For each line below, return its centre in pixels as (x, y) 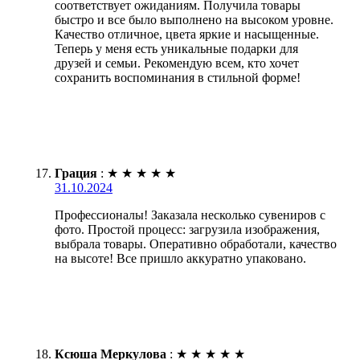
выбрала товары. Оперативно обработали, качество (196, 243)
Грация (76, 173)
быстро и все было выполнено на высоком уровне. (194, 19)
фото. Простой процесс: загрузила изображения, (187, 229)
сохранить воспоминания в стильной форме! (178, 77)
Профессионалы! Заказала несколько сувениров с (190, 215)
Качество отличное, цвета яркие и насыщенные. (187, 34)
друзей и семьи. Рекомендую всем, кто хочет (177, 63)
